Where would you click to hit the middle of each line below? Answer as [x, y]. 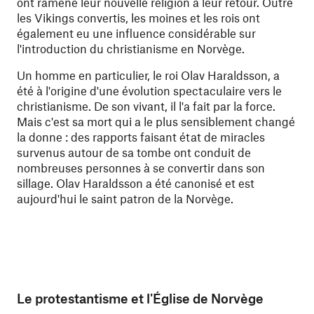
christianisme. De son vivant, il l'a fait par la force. [146, 106]
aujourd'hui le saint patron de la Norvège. [125, 198]
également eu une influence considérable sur [136, 33]
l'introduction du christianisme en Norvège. [131, 48]
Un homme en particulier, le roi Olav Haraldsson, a [148, 75]
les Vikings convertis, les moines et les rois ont [138, 18]
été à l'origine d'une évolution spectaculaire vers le [149, 90]
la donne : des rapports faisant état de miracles [141, 137]
